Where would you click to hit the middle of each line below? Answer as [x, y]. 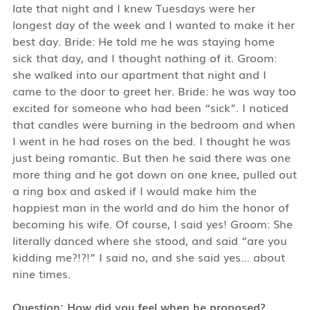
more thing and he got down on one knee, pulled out [154, 173]
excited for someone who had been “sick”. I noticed [150, 107]
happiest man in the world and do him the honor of [151, 207]
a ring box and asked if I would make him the [134, 190]
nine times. [41, 273]
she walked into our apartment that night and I [139, 74]
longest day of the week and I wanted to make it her [153, 24]
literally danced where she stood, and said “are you [149, 240]
